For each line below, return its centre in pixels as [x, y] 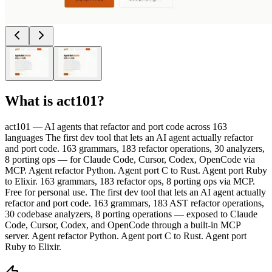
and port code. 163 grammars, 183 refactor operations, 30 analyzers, [135, 148]
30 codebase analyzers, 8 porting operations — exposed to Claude [131, 214]
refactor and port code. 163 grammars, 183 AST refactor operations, [134, 203]
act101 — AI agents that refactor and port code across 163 [116, 126]
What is [31, 100]
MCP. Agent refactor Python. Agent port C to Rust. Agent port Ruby [136, 170]
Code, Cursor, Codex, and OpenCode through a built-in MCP [123, 225]
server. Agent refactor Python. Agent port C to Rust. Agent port [126, 236]
